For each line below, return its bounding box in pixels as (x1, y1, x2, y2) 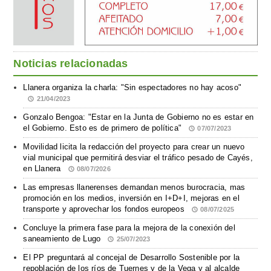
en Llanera (23, 164, 64, 174)
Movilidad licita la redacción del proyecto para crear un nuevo (23, 142, 245, 152)
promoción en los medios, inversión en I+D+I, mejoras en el (23, 194, 240, 203)
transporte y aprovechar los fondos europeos (23, 204, 187, 214)
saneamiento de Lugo (23, 234, 103, 244)
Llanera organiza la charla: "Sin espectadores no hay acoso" (23, 83, 241, 93)
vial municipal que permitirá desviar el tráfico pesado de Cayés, (23, 153, 253, 163)
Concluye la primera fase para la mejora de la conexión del (23, 223, 235, 233)
